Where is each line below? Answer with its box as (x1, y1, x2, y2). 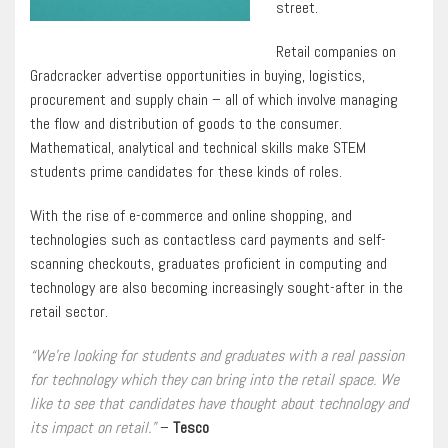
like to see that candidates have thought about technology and (30, 393, 408, 415)
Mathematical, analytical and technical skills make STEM (30, 137, 366, 159)
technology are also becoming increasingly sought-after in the (30, 277, 403, 299)
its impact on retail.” (30, 417, 156, 439)
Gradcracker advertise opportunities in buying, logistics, (30, 65, 365, 87)
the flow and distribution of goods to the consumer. (30, 113, 342, 135)
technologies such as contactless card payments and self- (30, 229, 386, 251)
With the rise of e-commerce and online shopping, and (30, 205, 352, 227)
